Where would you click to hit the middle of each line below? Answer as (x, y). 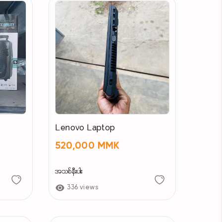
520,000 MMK (87, 146)
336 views (83, 188)
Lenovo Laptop (85, 129)
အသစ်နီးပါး (69, 172)
